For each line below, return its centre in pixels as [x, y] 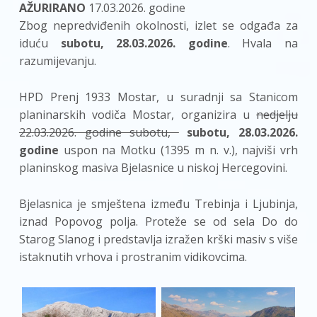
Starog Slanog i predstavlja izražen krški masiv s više [158, 239]
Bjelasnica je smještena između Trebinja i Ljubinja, [158, 203]
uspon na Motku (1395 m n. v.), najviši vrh [178, 150]
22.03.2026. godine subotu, [99, 133]
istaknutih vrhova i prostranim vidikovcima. [133, 257]
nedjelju [277, 115]
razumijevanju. [57, 61]
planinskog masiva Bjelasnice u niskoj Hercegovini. [153, 168]
